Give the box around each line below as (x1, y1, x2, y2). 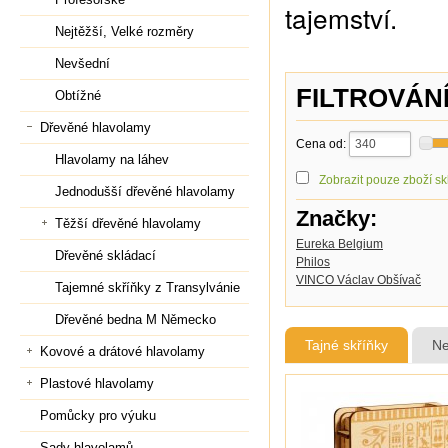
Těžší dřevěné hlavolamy (55, 216, 201, 231)
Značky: (296, 205, 377, 231)
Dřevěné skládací (55, 248, 156, 263)
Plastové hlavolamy (40, 376, 154, 391)
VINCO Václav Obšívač (296, 272, 421, 287)
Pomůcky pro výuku (40, 408, 156, 423)
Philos (296, 254, 330, 269)
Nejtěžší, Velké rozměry (55, 24, 194, 39)
